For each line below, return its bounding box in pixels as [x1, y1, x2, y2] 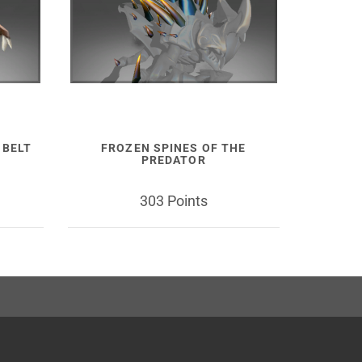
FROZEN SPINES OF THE [101, 141, 246, 154]
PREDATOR [141, 154, 206, 166]
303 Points [139, 192, 208, 209]
